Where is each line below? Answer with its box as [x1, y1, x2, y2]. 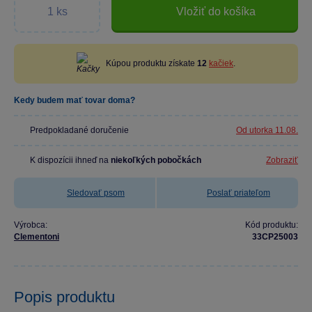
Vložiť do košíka [176, 5, 256, 17]
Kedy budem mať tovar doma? [14, 95, 135, 105]
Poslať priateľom [207, 188, 270, 198]
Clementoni [14, 232, 59, 242]
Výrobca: [14, 220, 47, 230]
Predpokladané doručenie [30, 125, 129, 135]
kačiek [209, 58, 233, 68]
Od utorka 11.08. [236, 125, 298, 135]
